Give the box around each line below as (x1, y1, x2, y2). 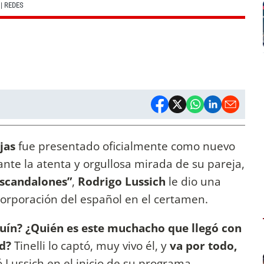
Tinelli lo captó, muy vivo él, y (14, 237, 167, 254)
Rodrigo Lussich (78, 173, 169, 190)
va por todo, (167, 237, 237, 254)
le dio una (169, 173, 221, 190)
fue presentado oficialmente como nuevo (15, 138, 235, 154)
